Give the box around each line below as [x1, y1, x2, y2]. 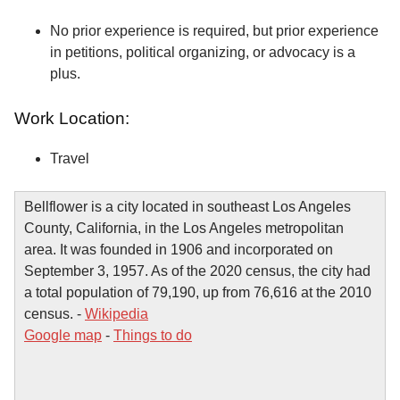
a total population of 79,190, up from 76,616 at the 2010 [24, 284, 371, 300]
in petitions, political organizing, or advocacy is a [50, 45, 355, 61]
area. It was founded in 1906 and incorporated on [24, 241, 333, 257]
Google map [24, 327, 102, 343]
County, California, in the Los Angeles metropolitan [24, 220, 344, 236]
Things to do [113, 327, 192, 343]
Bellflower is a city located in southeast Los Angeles [24, 198, 351, 214]
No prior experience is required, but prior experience [50, 23, 379, 39]
